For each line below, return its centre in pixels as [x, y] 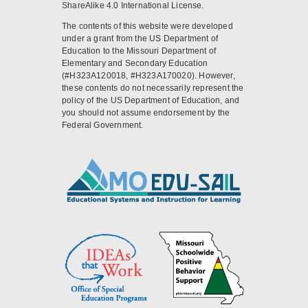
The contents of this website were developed [147, 26]
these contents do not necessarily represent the [153, 88]
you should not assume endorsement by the [146, 112]
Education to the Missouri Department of [139, 51]
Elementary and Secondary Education [135, 63]
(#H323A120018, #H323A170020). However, [148, 75]
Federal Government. [102, 125]
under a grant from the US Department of [140, 38]
